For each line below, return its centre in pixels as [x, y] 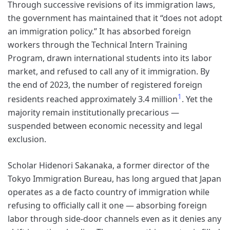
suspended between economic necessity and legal [105, 126]
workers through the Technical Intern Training [98, 44]
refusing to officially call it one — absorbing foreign [107, 206]
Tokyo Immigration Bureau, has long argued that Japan [114, 179]
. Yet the [197, 99]
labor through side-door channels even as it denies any [114, 219]
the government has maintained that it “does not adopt [115, 18]
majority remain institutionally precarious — [93, 113]
